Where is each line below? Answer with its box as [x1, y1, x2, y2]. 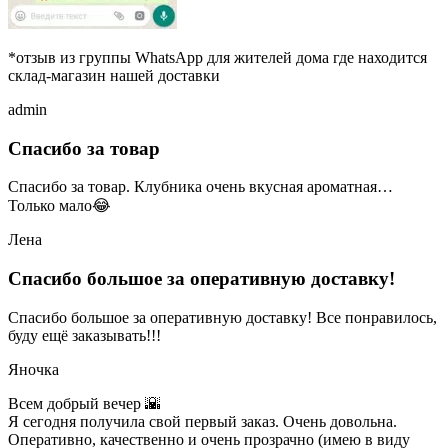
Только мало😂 [8, 197, 111, 215]
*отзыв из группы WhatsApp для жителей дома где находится [8, 49, 427, 67]
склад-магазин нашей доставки [8, 67, 220, 85]
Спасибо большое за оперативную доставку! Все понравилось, [8, 308, 437, 326]
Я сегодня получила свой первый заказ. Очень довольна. [8, 412, 397, 430]
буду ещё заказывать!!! [8, 326, 161, 344]
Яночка [8, 360, 59, 378]
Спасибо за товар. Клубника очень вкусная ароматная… [8, 178, 393, 196]
